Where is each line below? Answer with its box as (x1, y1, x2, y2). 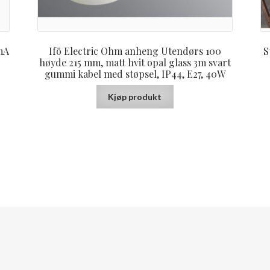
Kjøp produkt (108, 91, 162, 102)
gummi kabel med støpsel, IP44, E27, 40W (44, 67, 225, 81)
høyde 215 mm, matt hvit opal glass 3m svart (39, 56, 231, 69)
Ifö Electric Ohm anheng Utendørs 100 (48, 45, 221, 58)
